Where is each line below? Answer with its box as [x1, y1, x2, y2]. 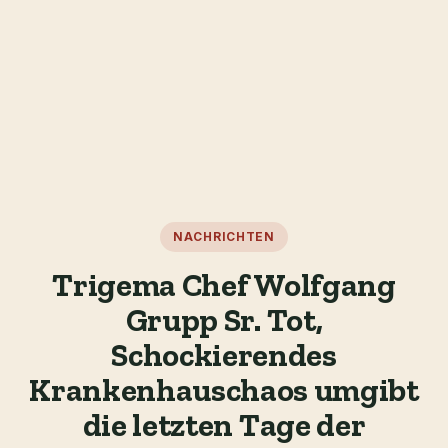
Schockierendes [111, 336, 337, 374]
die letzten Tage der [82, 406, 366, 444]
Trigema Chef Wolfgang [52, 266, 396, 304]
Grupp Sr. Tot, [125, 301, 323, 339]
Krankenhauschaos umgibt [29, 371, 419, 409]
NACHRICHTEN [173, 230, 275, 244]
